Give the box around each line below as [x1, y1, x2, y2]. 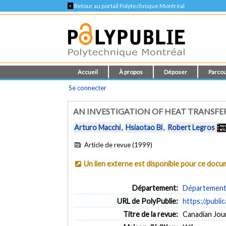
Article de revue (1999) [82, 140, 152, 149]
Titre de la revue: [123, 209, 178, 218]
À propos [119, 69, 143, 75]
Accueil [78, 69, 98, 75]
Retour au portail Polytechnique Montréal [73, 3, 185, 9]
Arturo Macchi [74, 123, 121, 132]
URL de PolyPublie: [117, 196, 178, 205]
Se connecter [69, 84, 107, 92]
